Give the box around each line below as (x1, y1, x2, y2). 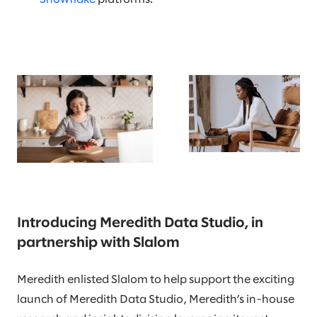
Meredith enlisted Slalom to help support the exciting (17, 275, 294, 286)
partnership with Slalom (17, 236, 180, 250)
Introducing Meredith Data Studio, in (17, 217, 263, 231)
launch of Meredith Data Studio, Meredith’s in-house (17, 294, 294, 306)
